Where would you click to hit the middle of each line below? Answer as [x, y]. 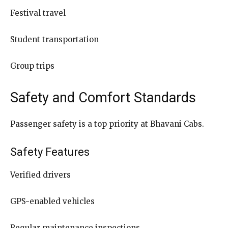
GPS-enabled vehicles [52, 201]
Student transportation [54, 39]
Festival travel [38, 13]
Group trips [32, 66]
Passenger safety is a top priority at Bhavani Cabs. [107, 124]
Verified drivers [40, 175]
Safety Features [50, 152]
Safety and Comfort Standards [103, 97]
